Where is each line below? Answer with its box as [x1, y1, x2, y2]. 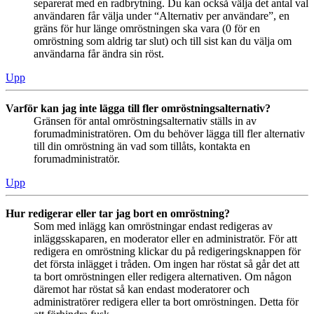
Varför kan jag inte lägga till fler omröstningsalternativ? [6, 102, 271, 114]
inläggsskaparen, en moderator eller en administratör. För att [34, 232, 297, 245]
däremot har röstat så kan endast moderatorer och [34, 282, 250, 295]
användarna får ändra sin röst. [34, 47, 164, 60]
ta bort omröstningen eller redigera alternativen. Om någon [34, 270, 292, 282]
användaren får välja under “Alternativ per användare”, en [34, 9, 289, 22]
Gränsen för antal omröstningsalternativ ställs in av [34, 114, 257, 127]
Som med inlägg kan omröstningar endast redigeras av [34, 219, 273, 232]
